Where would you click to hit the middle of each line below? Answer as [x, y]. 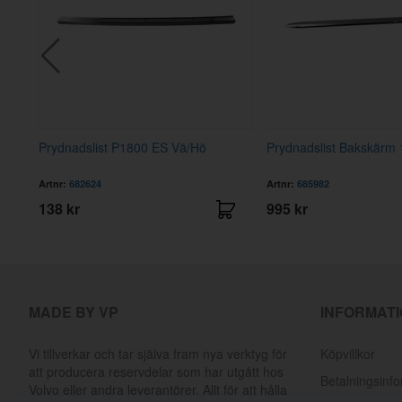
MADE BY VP [74, 312]
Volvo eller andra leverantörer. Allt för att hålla [158, 390]
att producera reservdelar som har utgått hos [156, 372]
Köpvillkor [347, 354]
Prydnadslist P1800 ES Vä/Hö [123, 148]
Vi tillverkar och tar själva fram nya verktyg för [158, 354]
